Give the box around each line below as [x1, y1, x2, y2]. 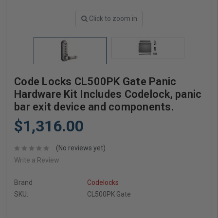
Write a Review [14, 156, 59, 164]
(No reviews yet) [55, 144, 106, 152]
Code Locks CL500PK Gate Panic [14, 75, 177, 88]
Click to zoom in [89, 15, 137, 23]
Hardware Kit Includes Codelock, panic [14, 88, 202, 100]
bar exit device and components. [14, 100, 174, 113]
